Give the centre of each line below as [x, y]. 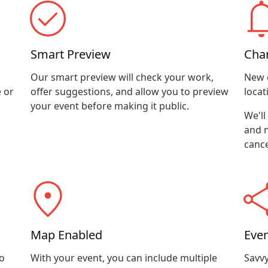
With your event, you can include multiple [124, 258]
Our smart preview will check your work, [122, 77]
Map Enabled [67, 235]
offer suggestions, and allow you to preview [130, 92]
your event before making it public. [110, 106]
